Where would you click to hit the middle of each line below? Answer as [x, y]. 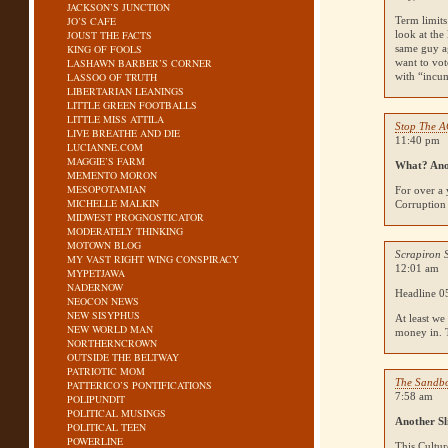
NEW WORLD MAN [110, 329]
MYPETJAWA [96, 273]
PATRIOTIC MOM [106, 371]
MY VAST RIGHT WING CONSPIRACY [153, 259]
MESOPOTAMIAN [107, 189]
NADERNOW [95, 287]
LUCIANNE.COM [105, 147]
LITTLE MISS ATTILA [116, 119]
